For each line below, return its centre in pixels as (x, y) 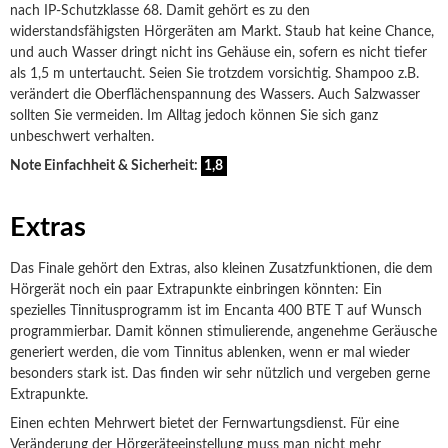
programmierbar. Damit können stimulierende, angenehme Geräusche (223, 332)
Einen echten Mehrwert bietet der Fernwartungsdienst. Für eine (204, 424)
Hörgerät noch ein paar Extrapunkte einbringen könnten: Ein (196, 290)
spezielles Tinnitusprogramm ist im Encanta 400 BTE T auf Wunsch (216, 311)
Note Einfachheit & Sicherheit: (105, 166)
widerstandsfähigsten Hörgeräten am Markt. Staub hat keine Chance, (222, 32)
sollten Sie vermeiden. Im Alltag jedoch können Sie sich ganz (194, 116)
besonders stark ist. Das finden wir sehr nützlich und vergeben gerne (220, 374)
